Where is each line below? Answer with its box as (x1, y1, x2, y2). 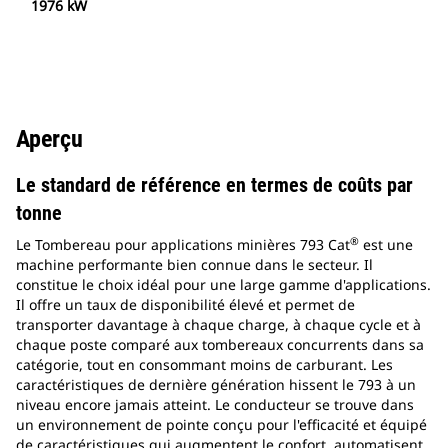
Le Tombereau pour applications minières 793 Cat (16, 235, 350, 255)
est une (359, 235, 413, 255)
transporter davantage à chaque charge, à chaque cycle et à (16, 315, 421, 335)
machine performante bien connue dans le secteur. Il (16, 255, 373, 275)
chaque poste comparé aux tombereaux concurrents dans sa (16, 335, 424, 355)
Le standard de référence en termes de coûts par (16, 173, 413, 198)
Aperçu (16, 125, 83, 154)
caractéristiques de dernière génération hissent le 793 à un (16, 375, 416, 395)
